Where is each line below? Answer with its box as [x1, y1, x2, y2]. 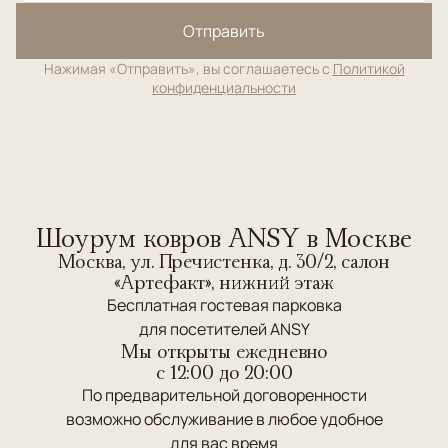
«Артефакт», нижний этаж [114, 270, 334, 294]
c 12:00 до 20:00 [155, 360, 293, 384]
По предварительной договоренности [81, 384, 367, 406]
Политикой [332, 59, 405, 78]
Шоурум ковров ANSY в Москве [36, 222, 412, 253]
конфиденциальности [152, 78, 296, 97]
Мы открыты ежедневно [121, 339, 327, 363]
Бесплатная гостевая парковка [106, 294, 342, 316]
